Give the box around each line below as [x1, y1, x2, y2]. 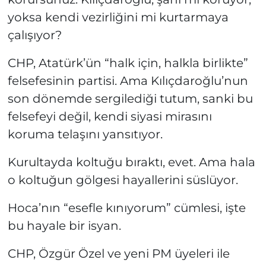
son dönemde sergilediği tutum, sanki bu [7, 91, 253, 106]
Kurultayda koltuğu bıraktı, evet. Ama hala [7, 155, 255, 170]
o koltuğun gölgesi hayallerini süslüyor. [7, 173, 238, 188]
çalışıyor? [7, 28, 62, 43]
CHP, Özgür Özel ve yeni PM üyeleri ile [7, 246, 230, 261]
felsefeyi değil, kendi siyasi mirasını [7, 109, 212, 124]
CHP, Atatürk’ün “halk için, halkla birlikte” [7, 56, 248, 71]
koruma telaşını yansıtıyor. [7, 127, 163, 142]
